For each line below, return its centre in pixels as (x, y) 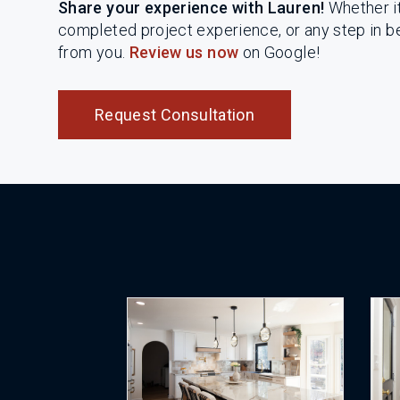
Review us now (184, 52)
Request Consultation (175, 115)
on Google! (279, 52)
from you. (94, 52)
